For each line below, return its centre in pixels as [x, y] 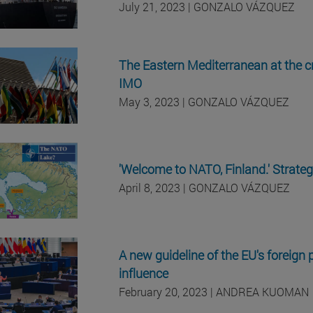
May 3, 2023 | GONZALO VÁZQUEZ [204, 101]
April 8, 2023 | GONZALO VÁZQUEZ [204, 187]
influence [144, 273]
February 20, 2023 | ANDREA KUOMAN [214, 291]
